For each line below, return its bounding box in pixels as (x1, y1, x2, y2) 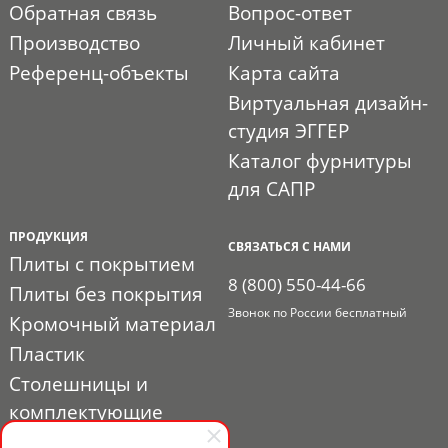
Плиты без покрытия (8, 280, 203, 307)
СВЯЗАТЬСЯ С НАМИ (228, 237, 352, 255)
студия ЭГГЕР (228, 117, 350, 144)
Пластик (8, 340, 85, 367)
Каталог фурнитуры (228, 147, 413, 174)
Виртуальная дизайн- (228, 89, 429, 116)
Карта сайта (228, 59, 341, 86)
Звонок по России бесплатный (228, 303, 408, 321)
